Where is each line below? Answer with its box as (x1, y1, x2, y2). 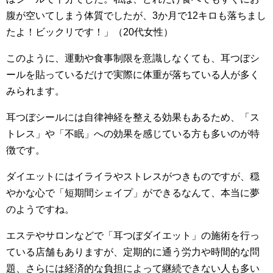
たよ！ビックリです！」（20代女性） (6, 26, 173, 37)
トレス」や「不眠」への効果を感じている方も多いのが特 (6, 128, 260, 139)
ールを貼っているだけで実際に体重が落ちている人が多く (6, 69, 260, 80)
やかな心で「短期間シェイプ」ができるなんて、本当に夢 (6, 187, 260, 198)
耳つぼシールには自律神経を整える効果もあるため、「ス (6, 112, 260, 122)
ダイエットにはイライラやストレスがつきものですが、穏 (6, 171, 260, 182)
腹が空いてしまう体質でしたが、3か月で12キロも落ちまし (6, 10, 266, 21)
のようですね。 (6, 204, 74, 214)
